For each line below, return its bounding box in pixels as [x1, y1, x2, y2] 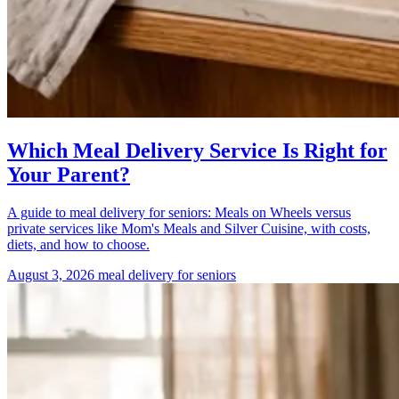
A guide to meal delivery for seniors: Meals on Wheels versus [7, 204, 351, 220]
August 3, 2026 [7, 266, 98, 282]
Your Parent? [7, 162, 130, 186]
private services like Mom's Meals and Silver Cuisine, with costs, [7, 220, 370, 236]
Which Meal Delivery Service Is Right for [7, 138, 387, 162]
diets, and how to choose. [7, 236, 150, 252]
